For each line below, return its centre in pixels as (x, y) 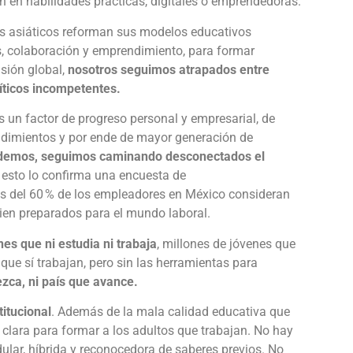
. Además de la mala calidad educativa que (171, 311)
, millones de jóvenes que (226, 243)
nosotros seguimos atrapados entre (169, 69)
